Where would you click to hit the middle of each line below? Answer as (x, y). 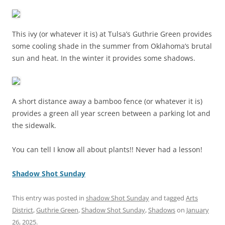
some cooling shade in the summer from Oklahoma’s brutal (112, 46)
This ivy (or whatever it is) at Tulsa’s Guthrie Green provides (112, 34)
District (23, 210)
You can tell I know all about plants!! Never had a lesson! (107, 150)
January (198, 210)
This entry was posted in (49, 198)
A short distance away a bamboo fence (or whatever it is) (107, 101)
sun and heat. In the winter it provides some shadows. (104, 58)
